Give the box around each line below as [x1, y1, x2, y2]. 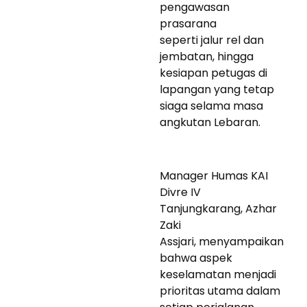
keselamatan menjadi [160, 266, 276, 282]
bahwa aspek [160, 249, 232, 266]
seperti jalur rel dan [160, 32, 264, 48]
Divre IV [160, 184, 201, 200]
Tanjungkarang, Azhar [160, 200, 277, 217]
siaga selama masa [160, 97, 263, 114]
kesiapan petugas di [160, 64, 267, 81]
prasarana [160, 15, 217, 32]
